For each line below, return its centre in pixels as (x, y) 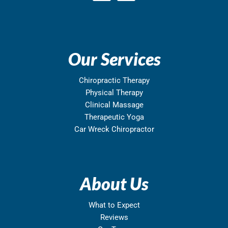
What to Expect (114, 205)
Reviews (114, 217)
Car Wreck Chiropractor (114, 129)
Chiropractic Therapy (114, 80)
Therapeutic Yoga (114, 117)
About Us (114, 183)
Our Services (114, 59)
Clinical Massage (114, 105)
